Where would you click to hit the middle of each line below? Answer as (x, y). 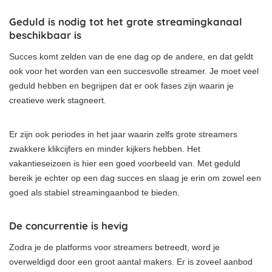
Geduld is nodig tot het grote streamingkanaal (126, 21)
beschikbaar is (45, 35)
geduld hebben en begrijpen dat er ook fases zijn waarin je (121, 85)
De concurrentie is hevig (69, 225)
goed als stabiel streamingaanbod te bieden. (94, 192)
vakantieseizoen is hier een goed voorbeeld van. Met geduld (125, 163)
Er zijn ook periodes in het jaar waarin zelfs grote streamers (123, 134)
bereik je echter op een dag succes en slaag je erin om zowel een (135, 178)
